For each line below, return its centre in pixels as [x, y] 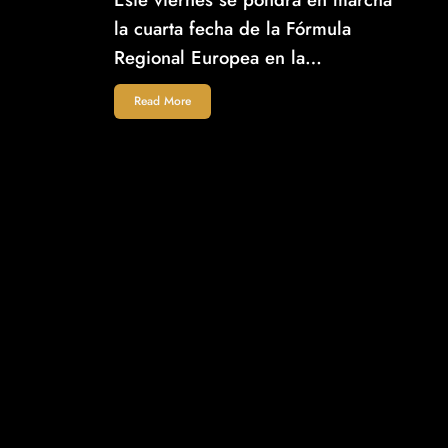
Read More [163, 101]
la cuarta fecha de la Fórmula [233, 29]
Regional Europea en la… [218, 58]
